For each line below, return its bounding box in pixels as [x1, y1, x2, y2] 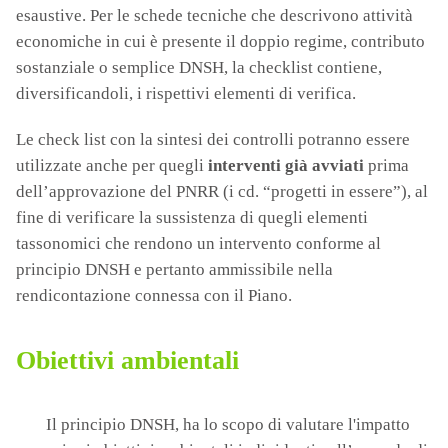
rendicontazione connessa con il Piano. [16, 286, 292, 306]
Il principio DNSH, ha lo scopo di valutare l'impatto [46, 415, 410, 435]
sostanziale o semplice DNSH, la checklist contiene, [16, 58, 382, 78]
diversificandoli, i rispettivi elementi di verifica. [16, 84, 356, 104]
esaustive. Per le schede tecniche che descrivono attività [16, 6, 413, 26]
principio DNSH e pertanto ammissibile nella [16, 260, 333, 280]
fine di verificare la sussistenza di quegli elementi [16, 208, 368, 228]
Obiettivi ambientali [16, 346, 239, 376]
